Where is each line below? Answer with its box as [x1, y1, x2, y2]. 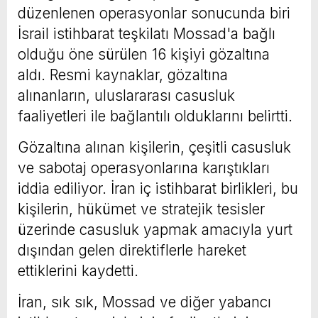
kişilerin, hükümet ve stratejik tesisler [18, 199, 265, 218]
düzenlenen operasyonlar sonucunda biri [18, 4, 290, 22]
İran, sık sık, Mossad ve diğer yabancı [18, 292, 271, 311]
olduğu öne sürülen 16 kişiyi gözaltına [18, 45, 270, 63]
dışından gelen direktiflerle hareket [18, 241, 246, 259]
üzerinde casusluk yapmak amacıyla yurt [18, 220, 292, 238]
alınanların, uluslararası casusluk [18, 86, 235, 104]
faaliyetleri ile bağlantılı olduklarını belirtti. [18, 106, 292, 125]
